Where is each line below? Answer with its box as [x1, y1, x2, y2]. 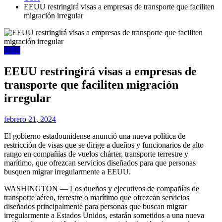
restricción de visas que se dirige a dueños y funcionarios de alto [4, 140, 204, 149]
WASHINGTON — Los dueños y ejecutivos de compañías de [4, 184, 199, 193]
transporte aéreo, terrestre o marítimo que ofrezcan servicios [4, 193, 189, 202]
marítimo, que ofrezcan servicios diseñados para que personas [4, 158, 196, 167]
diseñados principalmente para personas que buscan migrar [4, 202, 187, 211]
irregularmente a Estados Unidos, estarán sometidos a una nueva [4, 211, 204, 220]
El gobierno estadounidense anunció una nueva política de [4, 131, 185, 140]
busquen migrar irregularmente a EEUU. [4, 167, 131, 176]
